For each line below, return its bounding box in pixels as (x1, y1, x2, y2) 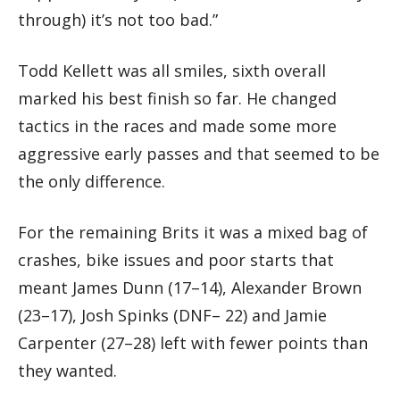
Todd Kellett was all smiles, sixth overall (18, 59, 326, 81)
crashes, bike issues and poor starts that (18, 248, 334, 271)
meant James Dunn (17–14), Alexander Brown (18, 276, 362, 298)
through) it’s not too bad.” (18, 8, 218, 30)
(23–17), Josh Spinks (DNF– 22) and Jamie (18, 304, 327, 326)
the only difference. (18, 170, 165, 192)
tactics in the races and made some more (18, 114, 337, 137)
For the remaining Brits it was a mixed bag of (18, 221, 368, 243)
